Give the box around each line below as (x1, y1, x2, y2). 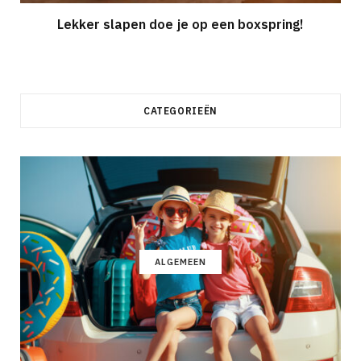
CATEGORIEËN (143, 105, 218, 118)
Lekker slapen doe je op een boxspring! (57, 16, 304, 33)
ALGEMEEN (155, 256, 206, 268)
